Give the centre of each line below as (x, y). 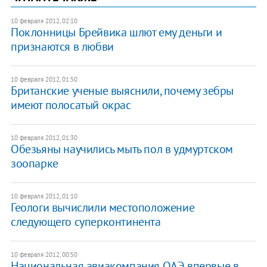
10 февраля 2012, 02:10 (44, 21)
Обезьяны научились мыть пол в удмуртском (122, 149)
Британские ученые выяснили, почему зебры (122, 91)
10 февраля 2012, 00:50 (44, 255)
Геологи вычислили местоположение (103, 208)
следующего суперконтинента (86, 222)
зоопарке (34, 164)
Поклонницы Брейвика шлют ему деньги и (116, 32)
